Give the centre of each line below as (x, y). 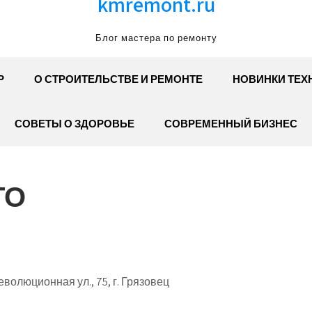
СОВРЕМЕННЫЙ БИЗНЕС (231, 124)
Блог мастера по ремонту (156, 38)
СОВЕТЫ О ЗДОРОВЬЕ (75, 124)
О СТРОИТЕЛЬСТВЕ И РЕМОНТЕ (118, 79)
